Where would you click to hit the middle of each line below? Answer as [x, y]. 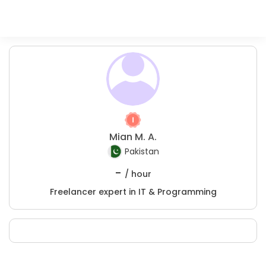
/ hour [138, 174]
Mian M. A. [133, 137]
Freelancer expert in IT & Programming [133, 192]
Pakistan [142, 152]
